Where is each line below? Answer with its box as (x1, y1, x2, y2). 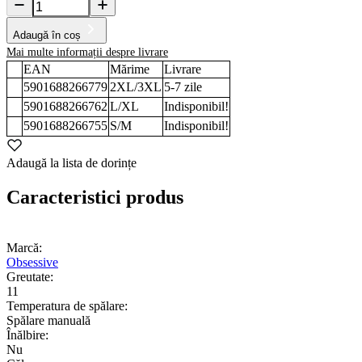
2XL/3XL (110, 79, 162, 94)
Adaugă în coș (13, 28, 81, 41)
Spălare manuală (6, 313, 90, 327)
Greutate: (6, 269, 53, 284)
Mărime (110, 61, 149, 76)
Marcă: (6, 240, 42, 255)
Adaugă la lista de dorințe (6, 155, 137, 170)
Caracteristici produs (6, 186, 183, 208)
